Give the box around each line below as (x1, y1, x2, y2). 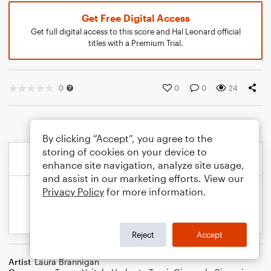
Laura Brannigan (34, 256, 99, 267)
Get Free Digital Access (81, 12, 190, 24)
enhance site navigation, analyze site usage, (42, 159, 244, 171)
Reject (132, 229, 154, 240)
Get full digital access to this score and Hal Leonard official (30, 27, 241, 36)
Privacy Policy (42, 186, 104, 197)
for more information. (104, 186, 206, 197)
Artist (8, 256, 31, 267)
